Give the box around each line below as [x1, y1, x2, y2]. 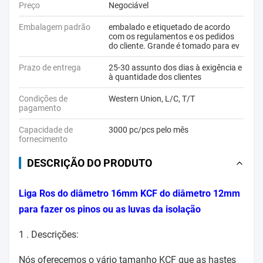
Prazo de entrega [19, 63, 81, 72]
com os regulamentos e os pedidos [109, 32, 234, 41]
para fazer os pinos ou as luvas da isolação [19, 204, 201, 215]
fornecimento [19, 134, 68, 144]
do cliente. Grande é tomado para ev [109, 41, 240, 50]
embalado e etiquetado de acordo [109, 22, 230, 32]
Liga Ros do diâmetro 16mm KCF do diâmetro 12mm [19, 188, 240, 199]
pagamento [19, 103, 61, 113]
